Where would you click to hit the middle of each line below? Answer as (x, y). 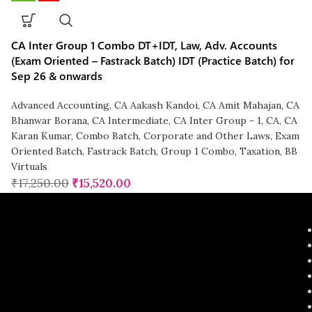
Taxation (260, 151)
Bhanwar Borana (49, 121)
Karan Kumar (41, 136)
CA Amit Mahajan (242, 106)
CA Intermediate (131, 121)
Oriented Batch (47, 151)
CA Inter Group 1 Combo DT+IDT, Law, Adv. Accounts (145, 45)
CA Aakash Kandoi (156, 106)
